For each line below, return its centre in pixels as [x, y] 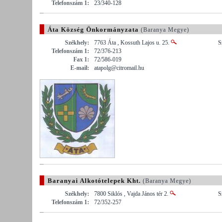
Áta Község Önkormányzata [93, 29]
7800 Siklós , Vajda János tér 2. [132, 194]
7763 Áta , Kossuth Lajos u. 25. [133, 42]
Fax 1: [81, 59]
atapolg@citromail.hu [119, 68]
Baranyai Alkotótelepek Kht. [94, 180]
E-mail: [80, 68]
